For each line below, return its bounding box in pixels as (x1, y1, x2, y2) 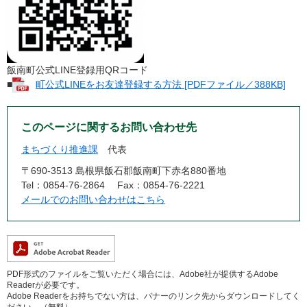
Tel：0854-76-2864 (21, 180, 105, 191)
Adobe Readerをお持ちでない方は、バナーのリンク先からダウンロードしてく (7, 291, 300, 302)
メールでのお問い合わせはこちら (21, 194, 165, 206)
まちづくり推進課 (21, 144, 98, 156)
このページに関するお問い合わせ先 (21, 121, 197, 134)
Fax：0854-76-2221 (117, 180, 205, 191)
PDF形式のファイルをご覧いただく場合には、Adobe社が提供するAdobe (7, 269, 278, 280)
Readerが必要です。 (7, 280, 84, 291)
